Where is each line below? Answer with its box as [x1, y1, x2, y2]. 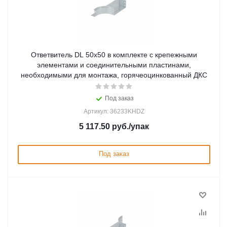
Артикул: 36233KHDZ [84, 108, 144, 115]
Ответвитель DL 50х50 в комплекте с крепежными [31, 51, 197, 59]
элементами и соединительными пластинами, [37, 61, 191, 69]
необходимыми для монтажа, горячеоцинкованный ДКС [21, 71, 207, 79]
